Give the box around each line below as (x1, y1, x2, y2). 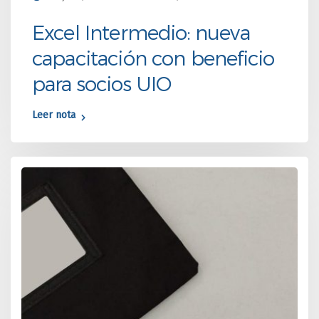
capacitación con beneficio (32, 46, 275, 69)
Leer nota (32, 109, 75, 121)
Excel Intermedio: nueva (32, 20, 250, 43)
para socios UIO (32, 71, 172, 95)
